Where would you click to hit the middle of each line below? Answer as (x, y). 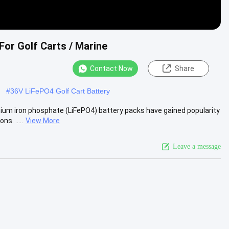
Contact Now (111, 68)
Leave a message (197, 146)
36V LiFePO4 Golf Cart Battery (60, 91)
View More (43, 120)
